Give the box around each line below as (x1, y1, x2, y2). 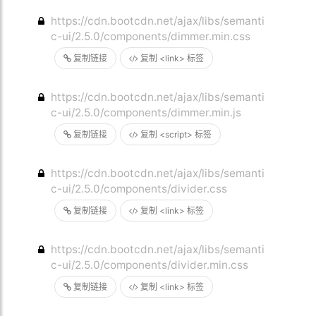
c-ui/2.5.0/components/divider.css (51, 182, 228, 195)
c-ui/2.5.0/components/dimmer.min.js (51, 106, 242, 119)
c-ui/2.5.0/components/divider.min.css (51, 258, 249, 272)
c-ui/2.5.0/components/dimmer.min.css (51, 30, 251, 43)
